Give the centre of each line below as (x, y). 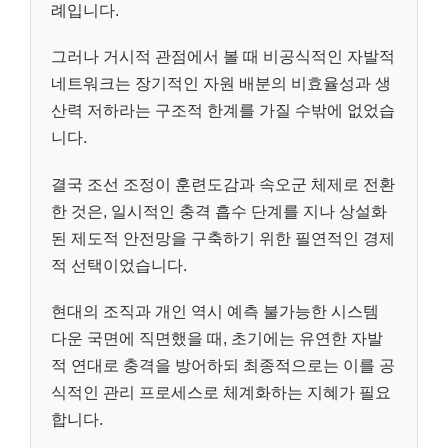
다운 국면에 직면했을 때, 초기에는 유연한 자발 (217, 338)
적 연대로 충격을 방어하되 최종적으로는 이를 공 (223, 365)
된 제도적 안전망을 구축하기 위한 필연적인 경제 (223, 238)
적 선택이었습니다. (119, 265)
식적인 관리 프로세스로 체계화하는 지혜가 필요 (221, 392)
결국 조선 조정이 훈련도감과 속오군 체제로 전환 (223, 184)
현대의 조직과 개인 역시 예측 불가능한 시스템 (215, 311)
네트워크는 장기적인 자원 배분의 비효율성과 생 (221, 84)
